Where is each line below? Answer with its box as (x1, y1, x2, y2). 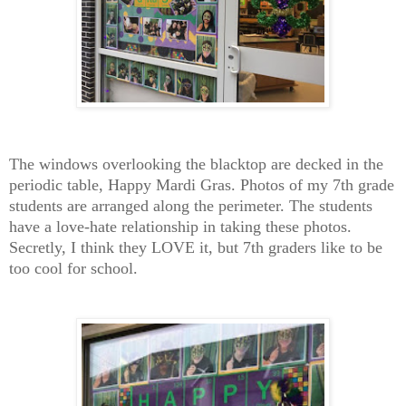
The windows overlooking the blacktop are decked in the (9, 154, 383, 173)
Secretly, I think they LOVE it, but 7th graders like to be (9, 237, 382, 256)
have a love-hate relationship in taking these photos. (9, 217, 352, 236)
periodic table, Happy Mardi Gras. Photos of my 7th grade (9, 175, 394, 194)
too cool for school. (9, 258, 138, 277)
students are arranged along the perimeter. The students (9, 196, 372, 215)
